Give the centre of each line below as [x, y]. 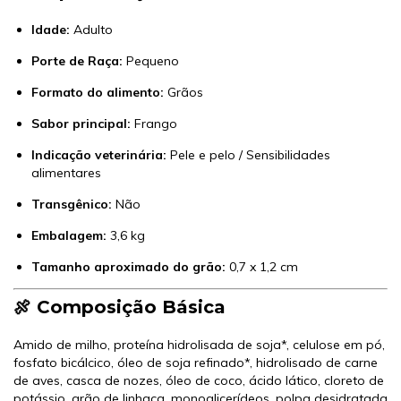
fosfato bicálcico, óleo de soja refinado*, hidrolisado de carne [196, 363]
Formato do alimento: [98, 93]
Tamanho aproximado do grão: [128, 267]
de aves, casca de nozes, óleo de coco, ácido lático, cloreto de [199, 381]
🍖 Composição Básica [119, 307]
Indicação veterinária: [99, 155]
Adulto [91, 30]
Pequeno [151, 61]
